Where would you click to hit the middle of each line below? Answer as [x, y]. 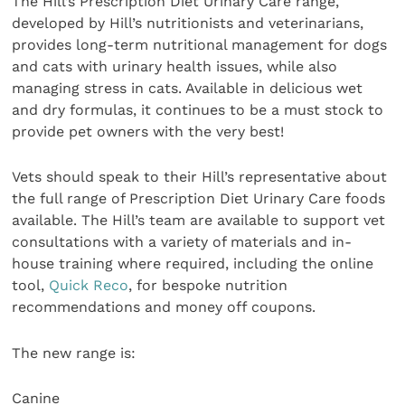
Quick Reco [89, 286]
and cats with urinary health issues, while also [175, 66]
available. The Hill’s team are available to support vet [199, 221]
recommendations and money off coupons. [164, 307]
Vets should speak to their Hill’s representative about [200, 177]
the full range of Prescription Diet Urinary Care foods [199, 199]
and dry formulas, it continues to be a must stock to [198, 109]
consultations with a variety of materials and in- [182, 242]
